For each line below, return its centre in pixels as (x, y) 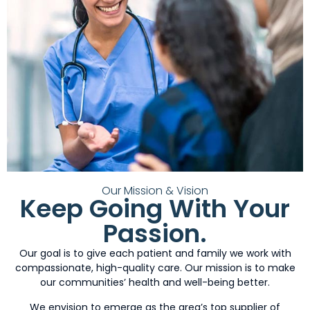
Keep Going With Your (155, 209)
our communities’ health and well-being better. (155, 283)
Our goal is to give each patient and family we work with (155, 254)
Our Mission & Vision (155, 191)
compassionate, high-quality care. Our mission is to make (155, 268)
